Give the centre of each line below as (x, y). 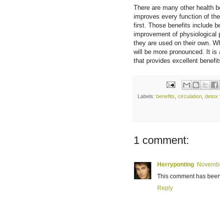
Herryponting (176, 165)
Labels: (147, 96)
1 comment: (161, 140)
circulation (190, 96)
